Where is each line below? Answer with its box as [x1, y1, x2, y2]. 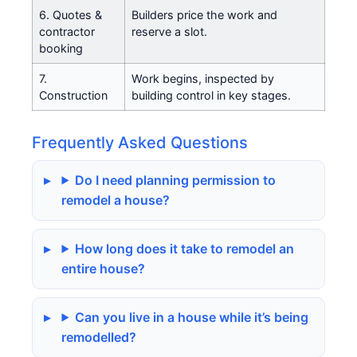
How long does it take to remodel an [75, 240, 295, 257]
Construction [39, 88, 108, 102]
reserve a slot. [131, 24, 207, 38]
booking [39, 41, 83, 55]
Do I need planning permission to [75, 171, 277, 188]
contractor [39, 24, 95, 38]
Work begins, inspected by [131, 71, 274, 85]
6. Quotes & [39, 7, 102, 22]
